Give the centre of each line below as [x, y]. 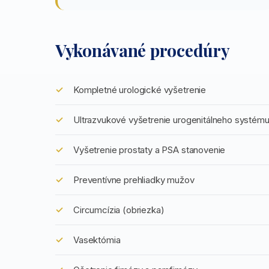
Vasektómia [97, 240]
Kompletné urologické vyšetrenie [140, 90]
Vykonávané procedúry [143, 50]
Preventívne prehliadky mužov [134, 180]
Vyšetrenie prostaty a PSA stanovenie [150, 150]
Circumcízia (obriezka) [119, 210]
